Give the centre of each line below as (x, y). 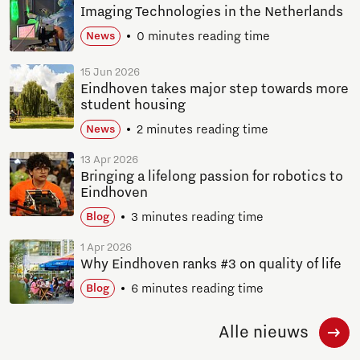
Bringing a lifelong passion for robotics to (212, 177)
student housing (133, 106)
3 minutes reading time (197, 217)
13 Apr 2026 (109, 160)
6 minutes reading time (197, 289)
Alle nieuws (263, 333)
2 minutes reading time (202, 130)
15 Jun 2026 (110, 73)
